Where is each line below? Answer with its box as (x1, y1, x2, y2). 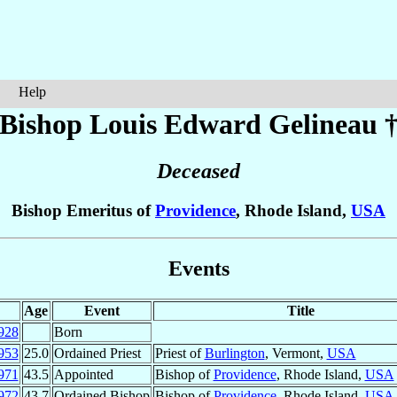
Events (167, 256, 230, 280)
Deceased (157, 160, 240, 183)
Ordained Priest (53, 345, 141, 361)
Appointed (53, 366, 113, 382)
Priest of (154, 345, 205, 361)
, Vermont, (264, 345, 327, 361)
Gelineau (268, 108, 378, 140)
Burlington (204, 345, 265, 361)
